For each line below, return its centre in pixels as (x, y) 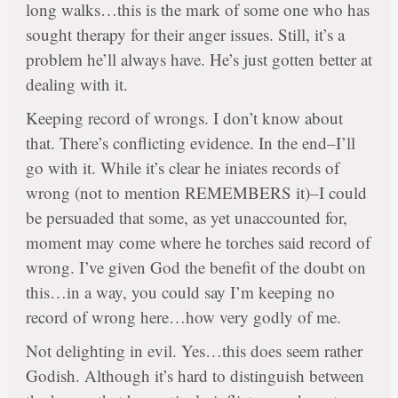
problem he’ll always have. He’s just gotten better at (199, 60)
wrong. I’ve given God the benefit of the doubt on (195, 267)
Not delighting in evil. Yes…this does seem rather (194, 351)
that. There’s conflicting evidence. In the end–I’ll (190, 143)
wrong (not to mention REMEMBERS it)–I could (196, 193)
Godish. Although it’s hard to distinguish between (195, 376)
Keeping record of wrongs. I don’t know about (184, 118)
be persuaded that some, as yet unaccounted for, (186, 218)
